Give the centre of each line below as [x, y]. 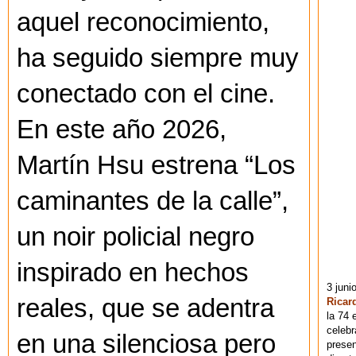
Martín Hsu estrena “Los [156, 165]
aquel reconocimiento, [143, 22]
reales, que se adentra [145, 308]
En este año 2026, [122, 129]
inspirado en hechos [133, 272]
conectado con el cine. [146, 93]
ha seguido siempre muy [158, 58]
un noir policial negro [135, 236]
